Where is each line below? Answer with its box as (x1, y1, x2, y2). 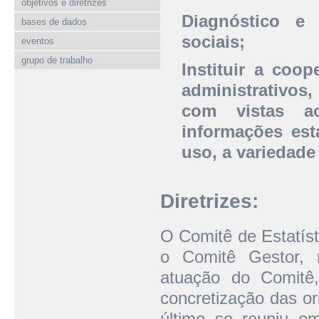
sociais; (182, 32, 245, 51)
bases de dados (21, 16, 87, 27)
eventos (21, 36, 54, 46)
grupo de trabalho (21, 55, 93, 66)
